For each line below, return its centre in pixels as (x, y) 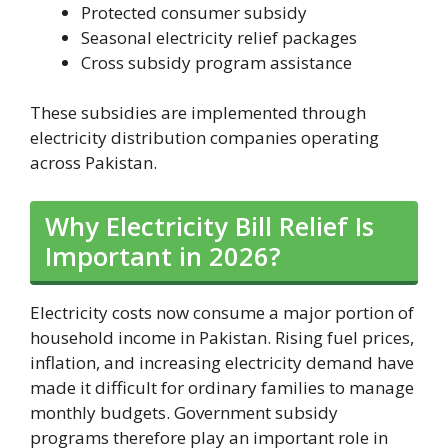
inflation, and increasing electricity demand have (222, 362)
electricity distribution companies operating (204, 138)
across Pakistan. (93, 163)
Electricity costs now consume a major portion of (222, 312)
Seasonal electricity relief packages (219, 37)
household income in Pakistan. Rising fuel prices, (222, 337)
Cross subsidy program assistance (216, 62)
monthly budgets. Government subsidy (184, 412)
